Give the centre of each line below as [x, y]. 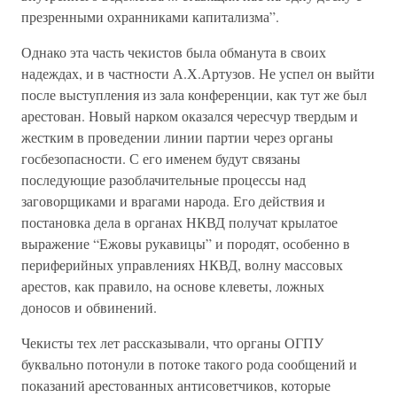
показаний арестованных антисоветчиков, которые [176, 385]
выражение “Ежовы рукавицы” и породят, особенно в [186, 243]
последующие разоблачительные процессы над [163, 179]
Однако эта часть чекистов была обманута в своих [174, 52]
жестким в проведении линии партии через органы [177, 137]
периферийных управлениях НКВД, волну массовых [182, 265]
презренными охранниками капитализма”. [150, 16]
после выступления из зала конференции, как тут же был [194, 94]
